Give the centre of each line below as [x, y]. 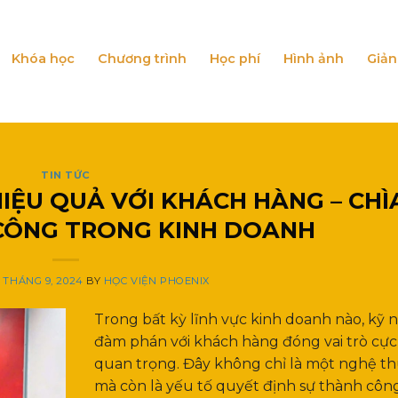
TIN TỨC [66, 175]
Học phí [235, 59]
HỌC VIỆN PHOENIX [156, 280]
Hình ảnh [314, 59]
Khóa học [43, 59]
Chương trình [142, 59]
